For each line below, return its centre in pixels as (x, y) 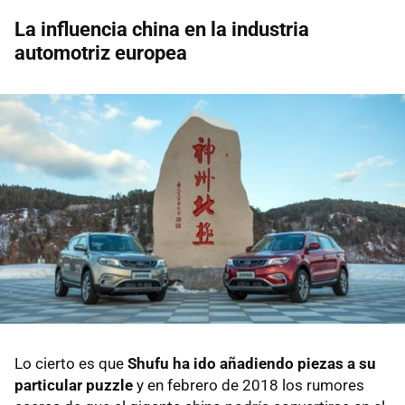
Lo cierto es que (71, 364)
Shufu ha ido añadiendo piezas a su (252, 364)
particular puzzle (74, 386)
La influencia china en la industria (162, 29)
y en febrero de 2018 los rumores (249, 386)
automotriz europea (101, 52)
